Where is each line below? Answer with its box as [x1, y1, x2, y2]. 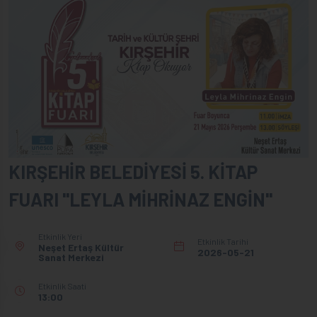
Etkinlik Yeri [38, 231, 82, 241]
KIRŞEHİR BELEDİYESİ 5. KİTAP [8, 160, 258, 183]
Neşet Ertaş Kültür [38, 241, 124, 253]
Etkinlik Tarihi [197, 236, 248, 246]
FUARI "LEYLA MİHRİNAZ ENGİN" [8, 188, 272, 210]
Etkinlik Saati [38, 280, 86, 291]
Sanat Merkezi [38, 250, 104, 263]
